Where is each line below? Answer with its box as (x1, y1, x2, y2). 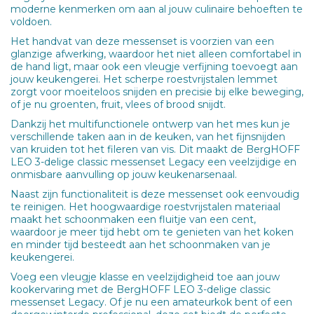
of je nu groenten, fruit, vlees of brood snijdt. (11, 97, 226, 111)
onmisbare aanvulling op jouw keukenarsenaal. (11, 168, 237, 181)
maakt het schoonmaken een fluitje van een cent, (11, 212, 256, 226)
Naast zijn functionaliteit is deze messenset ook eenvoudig (11, 187, 299, 200)
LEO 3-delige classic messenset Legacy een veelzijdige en (11, 155, 296, 168)
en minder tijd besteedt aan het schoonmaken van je (11, 238, 271, 251)
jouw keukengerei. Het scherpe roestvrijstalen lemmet (11, 72, 278, 86)
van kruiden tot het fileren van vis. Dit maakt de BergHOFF (11, 142, 300, 156)
